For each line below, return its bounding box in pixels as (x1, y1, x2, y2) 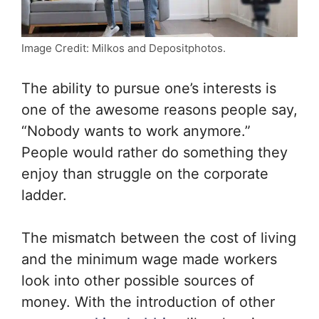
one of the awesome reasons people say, (21, 100, 298, 118)
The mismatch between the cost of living (21, 229, 296, 246)
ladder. (21, 186, 71, 204)
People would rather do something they (21, 143, 288, 161)
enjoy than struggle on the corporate (21, 164, 268, 182)
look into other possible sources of (21, 271, 254, 289)
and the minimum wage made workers (21, 250, 277, 268)
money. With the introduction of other (21, 293, 275, 310)
